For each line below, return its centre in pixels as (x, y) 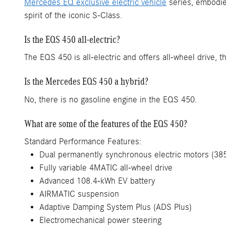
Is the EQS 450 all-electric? (72, 39)
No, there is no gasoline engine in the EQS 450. (111, 99)
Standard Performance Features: (83, 142)
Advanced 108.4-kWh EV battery (97, 181)
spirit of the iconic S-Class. (73, 15)
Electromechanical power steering (100, 220)
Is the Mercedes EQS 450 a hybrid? (86, 81)
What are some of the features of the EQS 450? (106, 123)
